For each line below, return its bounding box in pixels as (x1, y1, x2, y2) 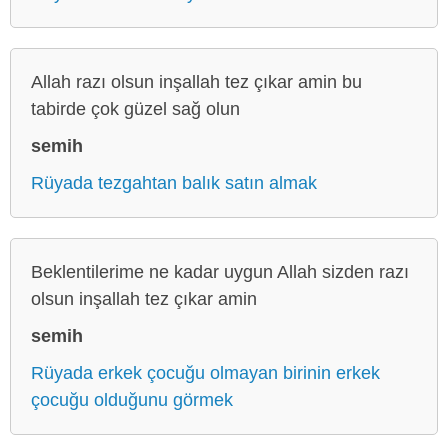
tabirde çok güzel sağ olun (31, 98, 240, 119)
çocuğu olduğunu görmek (31, 389, 233, 410)
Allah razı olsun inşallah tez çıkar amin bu (31, 71, 362, 92)
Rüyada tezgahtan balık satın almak (31, 172, 317, 193)
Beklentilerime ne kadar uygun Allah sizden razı (31, 261, 409, 282)
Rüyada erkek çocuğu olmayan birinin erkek (31, 362, 380, 383)
